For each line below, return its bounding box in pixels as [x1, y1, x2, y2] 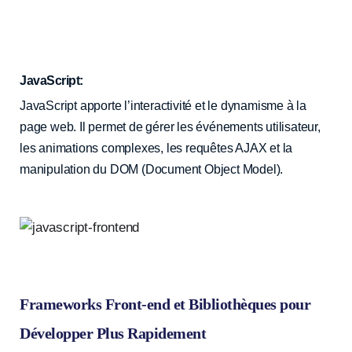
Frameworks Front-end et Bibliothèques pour [20, 295, 310, 313]
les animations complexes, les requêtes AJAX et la [20, 141, 293, 155]
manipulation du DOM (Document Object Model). [20, 162, 284, 176]
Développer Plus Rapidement [20, 324, 206, 342]
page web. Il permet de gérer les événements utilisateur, [20, 119, 321, 134]
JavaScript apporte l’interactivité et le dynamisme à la [20, 98, 306, 112]
